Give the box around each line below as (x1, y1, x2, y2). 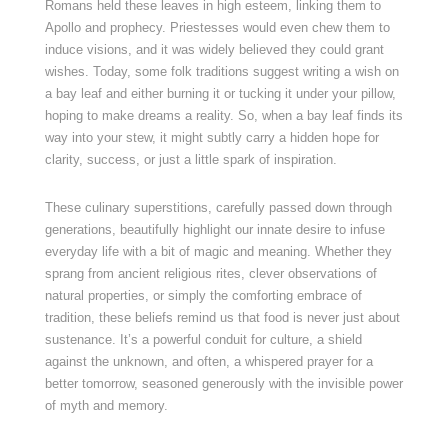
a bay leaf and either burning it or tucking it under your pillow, (44, 86, 396, 101)
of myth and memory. (44, 398, 168, 413)
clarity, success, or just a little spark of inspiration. (44, 152, 337, 167)
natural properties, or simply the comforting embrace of (44, 288, 362, 303)
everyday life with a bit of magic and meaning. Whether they (44, 244, 392, 259)
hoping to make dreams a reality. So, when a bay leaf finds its (44, 108, 403, 123)
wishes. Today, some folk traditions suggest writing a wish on (44, 64, 399, 79)
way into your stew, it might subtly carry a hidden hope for (44, 130, 379, 145)
